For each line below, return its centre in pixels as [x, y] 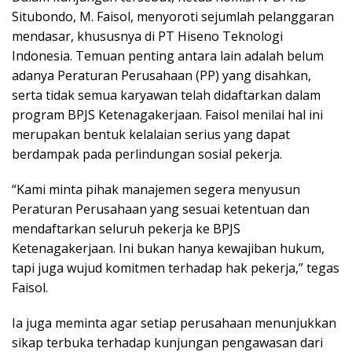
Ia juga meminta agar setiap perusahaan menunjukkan [174, 323]
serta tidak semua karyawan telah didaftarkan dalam [166, 95]
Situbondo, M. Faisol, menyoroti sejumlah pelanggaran [173, 16]
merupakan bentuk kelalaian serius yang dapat [151, 134]
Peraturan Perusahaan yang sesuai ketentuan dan [161, 209]
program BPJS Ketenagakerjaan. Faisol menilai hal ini [167, 114]
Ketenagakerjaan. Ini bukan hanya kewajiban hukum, [168, 248]
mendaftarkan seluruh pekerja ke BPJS [126, 228]
